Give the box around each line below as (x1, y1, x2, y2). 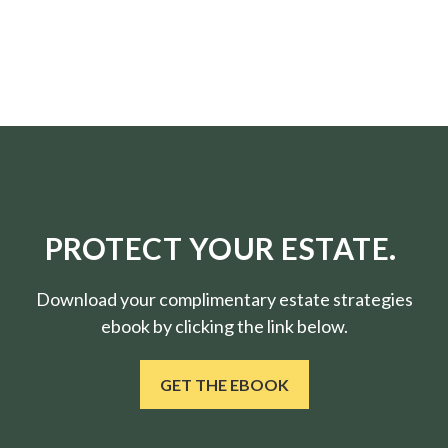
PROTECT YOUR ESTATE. (44, 230, 404, 267)
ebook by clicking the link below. (100, 315, 348, 338)
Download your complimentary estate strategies (35, 288, 413, 311)
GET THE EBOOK (159, 375, 289, 395)
